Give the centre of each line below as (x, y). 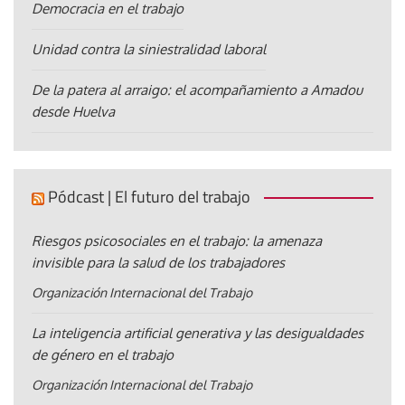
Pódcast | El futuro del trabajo (149, 197)
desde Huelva (73, 112)
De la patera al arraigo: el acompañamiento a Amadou (197, 90)
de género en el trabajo (103, 355)
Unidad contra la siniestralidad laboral (149, 50)
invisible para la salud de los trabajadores (158, 263)
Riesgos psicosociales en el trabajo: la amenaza (177, 241)
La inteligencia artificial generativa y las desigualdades (198, 334)
